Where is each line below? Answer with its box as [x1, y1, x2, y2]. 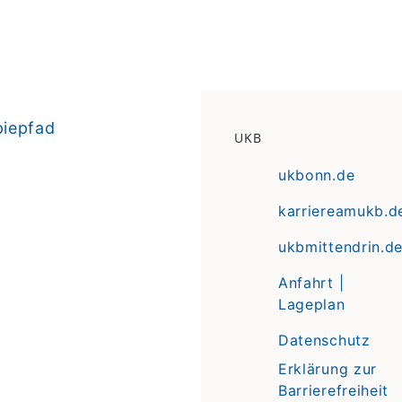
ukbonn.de [277, 165, 355, 184]
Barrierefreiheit [277, 380, 389, 399]
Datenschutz [277, 330, 371, 349]
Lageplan [277, 294, 345, 313]
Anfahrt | [277, 273, 345, 292]
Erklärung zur [277, 359, 378, 378]
